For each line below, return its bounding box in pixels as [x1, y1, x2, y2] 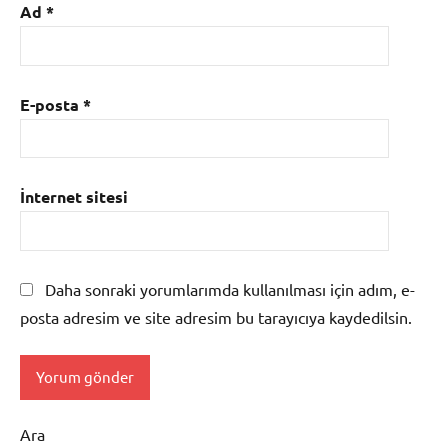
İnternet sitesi [20, 186, 128, 208]
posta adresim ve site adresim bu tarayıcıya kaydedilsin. [20, 306, 412, 327]
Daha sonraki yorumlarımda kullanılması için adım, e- [45, 278, 415, 299]
